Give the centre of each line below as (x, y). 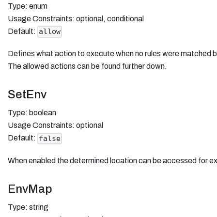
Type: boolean (32, 113)
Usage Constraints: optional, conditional (76, 19)
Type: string (28, 207)
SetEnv (27, 95)
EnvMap (30, 189)
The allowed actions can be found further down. (87, 66)
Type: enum (28, 6)
